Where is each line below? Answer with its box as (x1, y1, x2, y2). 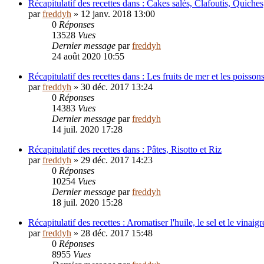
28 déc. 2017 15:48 (81, 228, 153, 239)
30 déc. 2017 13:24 (81, 82, 153, 93)
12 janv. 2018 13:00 (81, 9, 155, 19)
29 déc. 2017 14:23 (81, 155, 153, 166)
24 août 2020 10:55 (52, 51, 124, 62)
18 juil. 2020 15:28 (52, 197, 123, 208)
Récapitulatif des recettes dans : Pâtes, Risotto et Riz (28, 144, 222, 155)
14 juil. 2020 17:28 (52, 124, 123, 135)
